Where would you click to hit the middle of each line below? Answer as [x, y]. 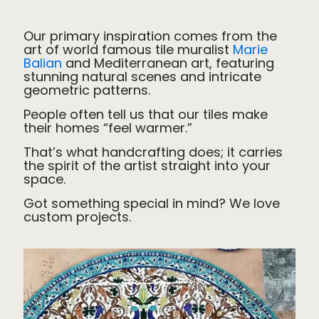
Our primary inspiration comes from [140, 36]
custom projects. [77, 217]
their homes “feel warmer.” [108, 128]
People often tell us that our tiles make [146, 115]
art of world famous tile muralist [128, 50]
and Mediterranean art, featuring [168, 63]
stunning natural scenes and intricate [142, 77]
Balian [43, 63]
